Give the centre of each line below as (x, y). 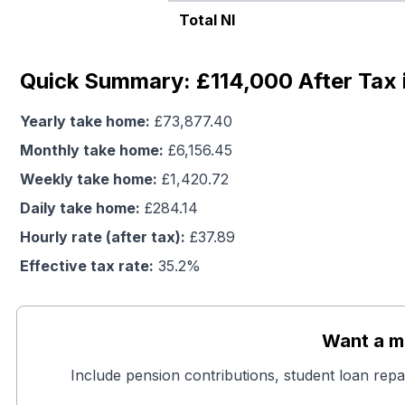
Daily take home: (80, 208)
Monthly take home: (92, 150)
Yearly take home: (85, 121)
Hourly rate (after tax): (103, 237)
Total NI (207, 20)
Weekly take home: (89, 179)
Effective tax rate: (87, 266)
